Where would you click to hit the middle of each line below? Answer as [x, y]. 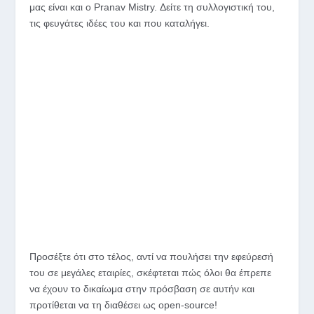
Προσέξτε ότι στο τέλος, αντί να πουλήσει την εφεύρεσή [152, 257]
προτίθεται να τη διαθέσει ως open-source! [124, 305]
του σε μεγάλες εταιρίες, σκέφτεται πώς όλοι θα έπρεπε [151, 273]
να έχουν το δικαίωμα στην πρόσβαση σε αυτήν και [142, 289]
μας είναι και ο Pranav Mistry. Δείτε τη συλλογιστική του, [152, 7]
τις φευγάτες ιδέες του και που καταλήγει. [120, 23]
